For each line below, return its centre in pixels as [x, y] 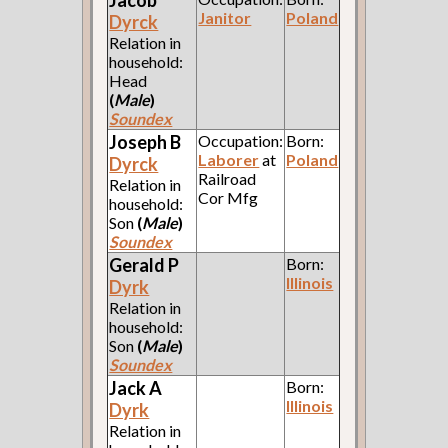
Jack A [136, 388]
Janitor [225, 18]
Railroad [227, 179]
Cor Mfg [228, 198]
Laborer [229, 160]
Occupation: [241, 141]
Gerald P [144, 265]
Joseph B [145, 142]
